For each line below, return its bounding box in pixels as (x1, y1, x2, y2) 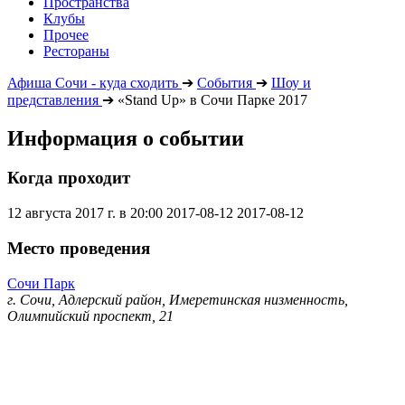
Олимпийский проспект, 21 (7, 307, 174, 324)
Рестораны (43, 42, 109, 59)
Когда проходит (7, 168, 130, 188)
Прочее (43, 26, 89, 42)
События (197, 74, 252, 90)
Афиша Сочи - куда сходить (7, 74, 178, 90)
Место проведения (7, 238, 150, 258)
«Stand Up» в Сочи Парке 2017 (118, 91, 307, 108)
